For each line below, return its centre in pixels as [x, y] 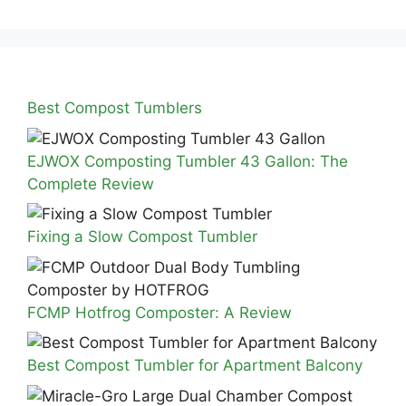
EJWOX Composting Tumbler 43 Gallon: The [188, 161]
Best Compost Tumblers [115, 108]
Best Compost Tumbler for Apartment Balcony [195, 366]
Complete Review [91, 184]
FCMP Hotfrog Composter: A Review [159, 312]
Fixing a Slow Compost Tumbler [142, 237]
